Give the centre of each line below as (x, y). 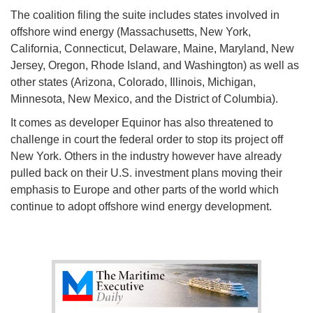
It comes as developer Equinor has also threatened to (142, 123)
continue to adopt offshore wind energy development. (141, 207)
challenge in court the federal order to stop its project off (147, 140)
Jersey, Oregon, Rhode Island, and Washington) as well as (155, 66)
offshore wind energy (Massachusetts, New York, (131, 32)
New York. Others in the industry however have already (146, 156)
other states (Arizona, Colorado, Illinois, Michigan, (133, 82)
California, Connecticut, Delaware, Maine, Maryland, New (152, 49)
